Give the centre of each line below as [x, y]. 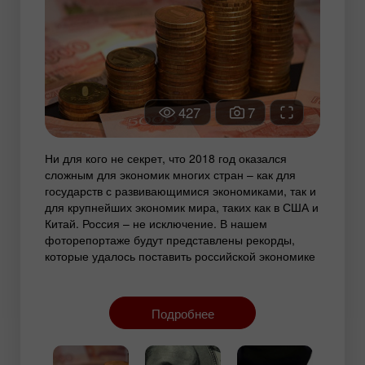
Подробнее [182, 313]
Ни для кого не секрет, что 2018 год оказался [166, 158]
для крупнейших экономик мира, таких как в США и [182, 207]
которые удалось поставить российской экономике [180, 256]
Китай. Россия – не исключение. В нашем [156, 224]
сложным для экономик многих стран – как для [170, 175]
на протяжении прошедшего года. [136, 273]
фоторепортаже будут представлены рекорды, [170, 240]
